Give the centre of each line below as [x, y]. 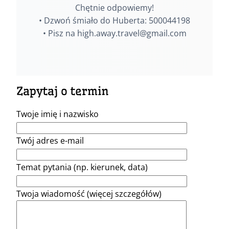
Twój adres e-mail [50, 141]
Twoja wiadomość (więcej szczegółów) [89, 194]
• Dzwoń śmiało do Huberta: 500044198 [114, 21]
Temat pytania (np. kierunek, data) [82, 167]
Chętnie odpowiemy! [114, 8]
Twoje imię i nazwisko [58, 114]
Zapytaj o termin [63, 91]
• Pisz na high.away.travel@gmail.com [114, 33]
